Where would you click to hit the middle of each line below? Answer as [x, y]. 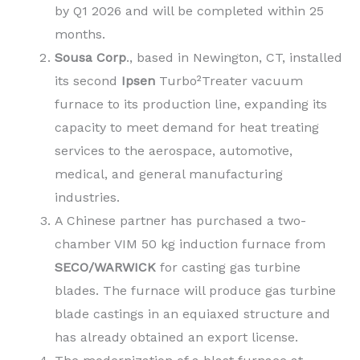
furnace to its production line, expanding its [191, 104]
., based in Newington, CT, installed [234, 58]
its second [88, 81]
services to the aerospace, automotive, [174, 151]
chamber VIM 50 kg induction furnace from [190, 244]
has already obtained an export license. [176, 337]
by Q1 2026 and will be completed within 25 [189, 11]
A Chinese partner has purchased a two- [180, 221]
